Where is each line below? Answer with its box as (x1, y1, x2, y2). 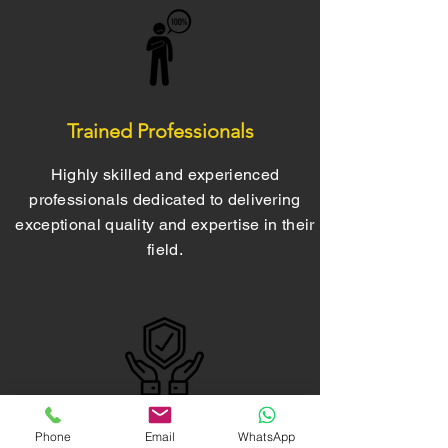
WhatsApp (237, 428, 296, 444)
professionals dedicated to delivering (29, 190, 301, 209)
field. (147, 240, 183, 259)
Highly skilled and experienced (50, 165, 280, 184)
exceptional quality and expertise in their (15, 215, 315, 234)
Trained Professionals (66, 119, 254, 143)
